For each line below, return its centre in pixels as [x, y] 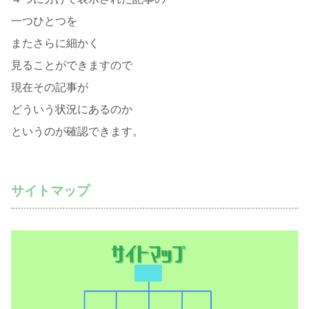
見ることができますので [72, 66]
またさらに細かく [55, 43]
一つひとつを [44, 21]
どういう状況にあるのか [72, 110]
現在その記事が [50, 88]
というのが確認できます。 [77, 132]
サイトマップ [50, 191]
